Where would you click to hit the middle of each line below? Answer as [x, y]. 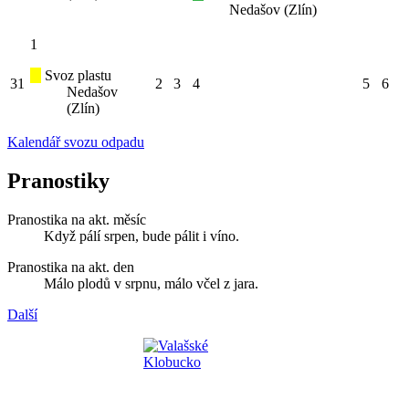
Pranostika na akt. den [71, 267]
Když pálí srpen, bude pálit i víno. [142, 236]
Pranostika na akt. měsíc [77, 219]
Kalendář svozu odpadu [76, 142]
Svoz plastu [76, 75]
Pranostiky [58, 180]
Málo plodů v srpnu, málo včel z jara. [151, 283]
